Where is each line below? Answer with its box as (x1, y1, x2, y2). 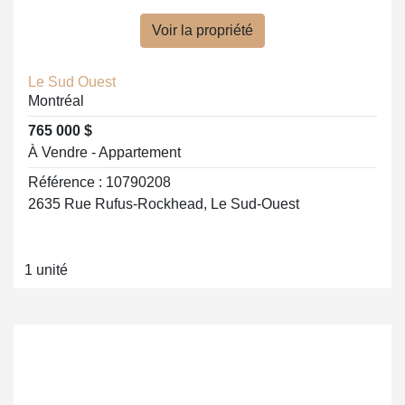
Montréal (28, 93, 84, 108)
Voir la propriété (152, 23, 253, 38)
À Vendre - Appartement (28, 145, 181, 160)
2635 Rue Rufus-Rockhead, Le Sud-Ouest (28, 196, 299, 212)
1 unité (24, 262, 68, 278)
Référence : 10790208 (28, 174, 171, 190)
